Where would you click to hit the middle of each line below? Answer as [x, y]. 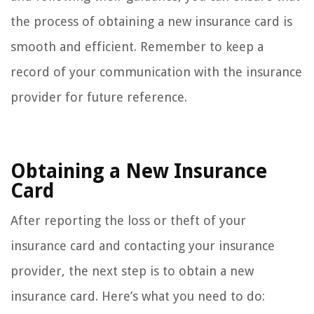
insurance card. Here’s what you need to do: [138, 296]
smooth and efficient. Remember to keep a [137, 47]
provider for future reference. [99, 97]
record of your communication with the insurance [156, 72]
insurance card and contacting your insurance [143, 246]
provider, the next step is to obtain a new [132, 271]
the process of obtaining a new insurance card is [151, 22]
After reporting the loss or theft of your [128, 221]
